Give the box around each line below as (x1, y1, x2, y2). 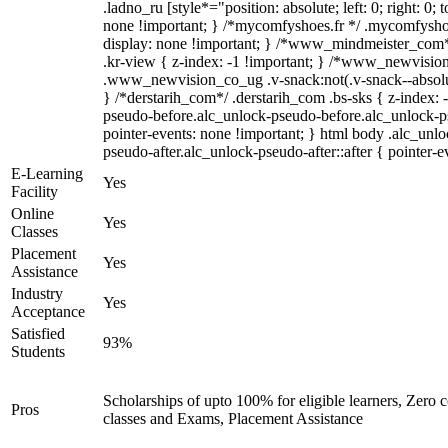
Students (11, 343, 65, 360)
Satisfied (11, 325, 65, 342)
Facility (11, 183, 58, 200)
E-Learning (11, 165, 83, 182)
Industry (11, 285, 63, 302)
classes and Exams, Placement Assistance (103, 410, 363, 427)
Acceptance (11, 303, 85, 320)
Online (11, 205, 54, 222)
